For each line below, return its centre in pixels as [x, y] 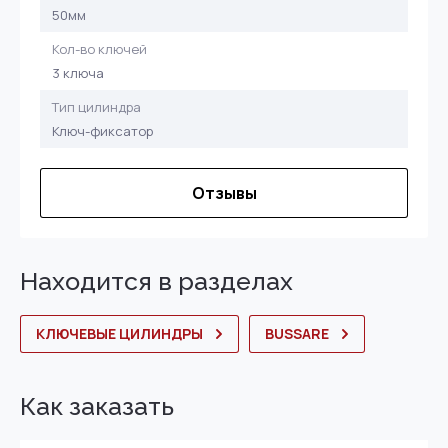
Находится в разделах [156, 281]
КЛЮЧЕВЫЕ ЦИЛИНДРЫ [119, 333]
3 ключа [78, 73]
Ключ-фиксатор [102, 131]
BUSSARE [297, 333]
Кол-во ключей [99, 49]
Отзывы [224, 193]
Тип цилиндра [96, 107]
